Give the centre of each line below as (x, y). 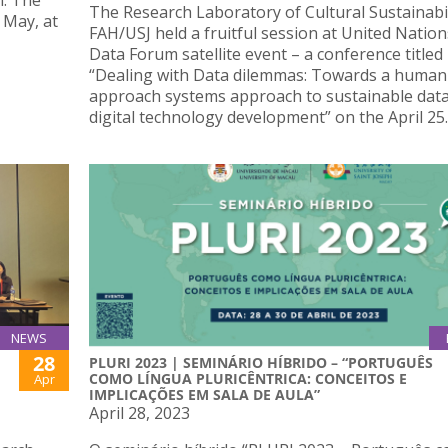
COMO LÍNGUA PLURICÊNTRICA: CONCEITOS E (248, 378)
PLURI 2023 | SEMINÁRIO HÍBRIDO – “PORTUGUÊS (261, 362)
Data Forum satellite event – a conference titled (266, 54)
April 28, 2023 (139, 412)
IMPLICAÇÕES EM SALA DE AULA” (204, 394)
